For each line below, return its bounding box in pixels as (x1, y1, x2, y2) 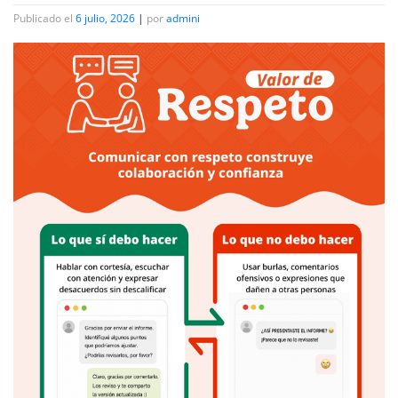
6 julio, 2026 (76, 10, 135, 26)
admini (166, 10, 200, 26)
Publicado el (13, 10, 76, 26)
